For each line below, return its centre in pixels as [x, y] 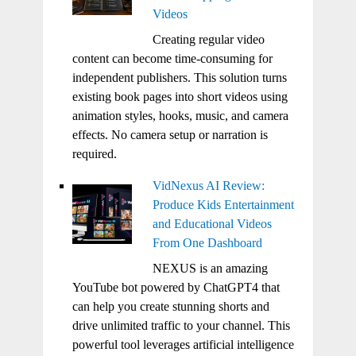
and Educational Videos [212, 224]
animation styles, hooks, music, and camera [180, 116]
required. [94, 154]
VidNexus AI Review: [208, 186]
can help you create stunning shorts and [170, 307]
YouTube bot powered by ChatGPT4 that [176, 288]
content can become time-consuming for [172, 59]
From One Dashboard [207, 243]
